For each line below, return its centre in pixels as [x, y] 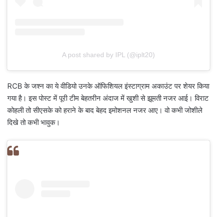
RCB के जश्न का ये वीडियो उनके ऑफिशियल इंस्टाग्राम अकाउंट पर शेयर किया [108, 86]
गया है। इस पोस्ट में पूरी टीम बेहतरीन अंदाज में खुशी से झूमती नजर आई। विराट [108, 98]
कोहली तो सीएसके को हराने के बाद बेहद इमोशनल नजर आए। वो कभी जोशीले [105, 110]
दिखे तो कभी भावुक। [34, 122]
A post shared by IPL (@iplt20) [108, 54]
